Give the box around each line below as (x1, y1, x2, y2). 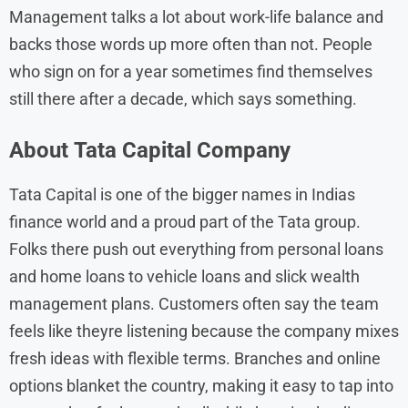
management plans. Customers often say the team (9, 293, 379, 313)
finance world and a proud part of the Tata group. (9, 211, 361, 231)
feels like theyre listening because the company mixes (9, 321, 399, 341)
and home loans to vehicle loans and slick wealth (9, 266, 360, 286)
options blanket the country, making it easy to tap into (9, 375, 393, 395)
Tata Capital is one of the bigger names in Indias (9, 184, 355, 204)
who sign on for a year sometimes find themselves (9, 61, 372, 81)
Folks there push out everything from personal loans (9, 239, 383, 259)
